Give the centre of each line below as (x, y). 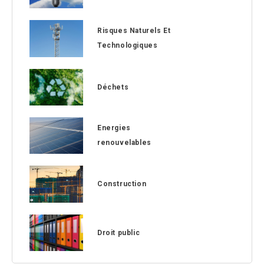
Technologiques (128, 46)
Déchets (113, 87)
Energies (114, 128)
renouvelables (124, 143)
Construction (122, 184)
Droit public (119, 232)
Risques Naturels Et (134, 31)
